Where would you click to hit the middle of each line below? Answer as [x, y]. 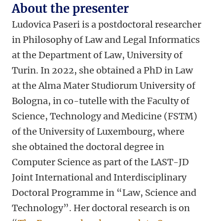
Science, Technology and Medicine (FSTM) [105, 116]
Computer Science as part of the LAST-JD [100, 162]
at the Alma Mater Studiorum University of [104, 86]
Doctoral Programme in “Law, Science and [104, 193]
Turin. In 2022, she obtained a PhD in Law [102, 70]
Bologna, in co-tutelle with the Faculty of [101, 101]
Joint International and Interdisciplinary [99, 177]
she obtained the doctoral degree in [88, 147]
